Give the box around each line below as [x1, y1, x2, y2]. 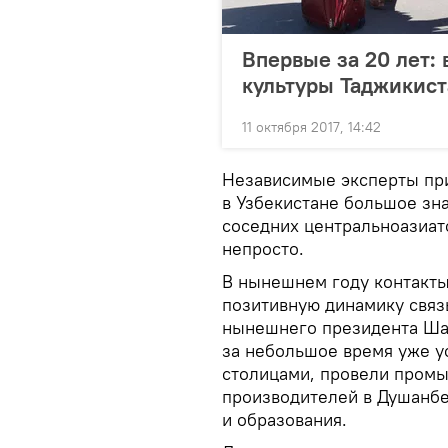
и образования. [222, 408, 347, 432]
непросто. [222, 237, 304, 261]
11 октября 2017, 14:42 [242, 118, 381, 137]
